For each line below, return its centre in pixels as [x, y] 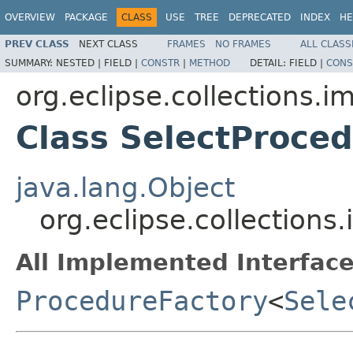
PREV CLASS [37, 44]
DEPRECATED [260, 17]
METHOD [210, 63]
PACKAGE [86, 17]
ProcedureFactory [142, 301]
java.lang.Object [125, 187]
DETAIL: [269, 63]
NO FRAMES [243, 44]
